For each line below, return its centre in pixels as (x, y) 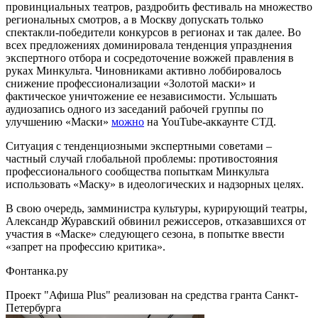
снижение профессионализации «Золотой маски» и (131, 83)
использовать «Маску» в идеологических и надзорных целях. (155, 184)
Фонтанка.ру (37, 270)
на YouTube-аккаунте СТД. (210, 121)
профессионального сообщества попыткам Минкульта (137, 171)
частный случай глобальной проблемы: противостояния (142, 158)
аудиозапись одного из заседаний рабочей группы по (135, 109)
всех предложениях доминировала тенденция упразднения (149, 45)
